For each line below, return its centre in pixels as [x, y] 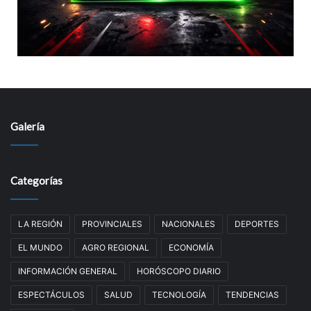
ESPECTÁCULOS [51, 294]
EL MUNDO [40, 247]
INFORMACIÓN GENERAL [68, 271]
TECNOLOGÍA [179, 294]
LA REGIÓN [40, 224]
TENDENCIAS [252, 294]
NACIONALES [188, 224]
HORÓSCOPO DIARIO [179, 271]
